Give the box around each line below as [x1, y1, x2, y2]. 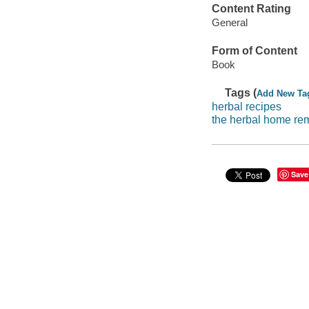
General [211, 16, 248, 28]
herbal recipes [211, 100, 281, 112]
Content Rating [211, 3, 291, 15]
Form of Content [211, 45, 297, 57]
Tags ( [225, 87, 257, 99]
